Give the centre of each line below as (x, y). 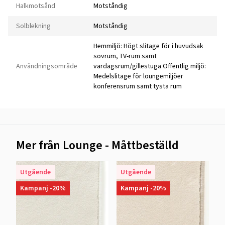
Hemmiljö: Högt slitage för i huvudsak (148, 46)
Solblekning (33, 26)
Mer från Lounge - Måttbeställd (97, 145)
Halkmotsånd (36, 6)
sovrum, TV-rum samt (125, 56)
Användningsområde (47, 66)
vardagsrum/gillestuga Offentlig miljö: (150, 66)
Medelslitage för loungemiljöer (138, 76)
